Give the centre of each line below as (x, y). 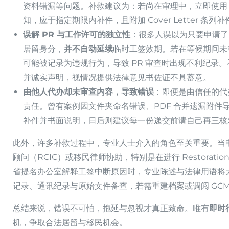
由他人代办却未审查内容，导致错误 (88, 92)
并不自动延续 (88, 49)
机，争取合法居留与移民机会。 (70, 223)
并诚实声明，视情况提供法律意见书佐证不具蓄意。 (117, 78)
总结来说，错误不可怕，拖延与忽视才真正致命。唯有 (111, 209)
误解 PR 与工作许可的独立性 (77, 35)
